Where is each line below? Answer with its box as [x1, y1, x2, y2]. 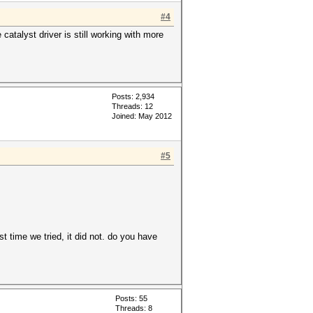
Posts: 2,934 [112, 92, 154, 101]
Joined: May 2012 [112, 112, 172, 121]
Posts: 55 [115, 294, 147, 303]
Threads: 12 [112, 102, 153, 111]
